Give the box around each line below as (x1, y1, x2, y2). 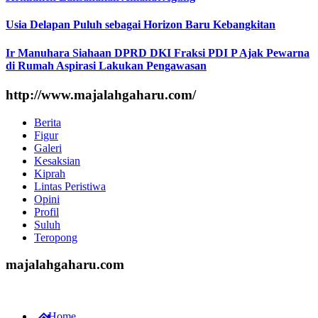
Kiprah (34, 167, 65, 180)
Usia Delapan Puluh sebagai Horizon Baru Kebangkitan (6, 18, 275, 31)
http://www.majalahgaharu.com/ (6, 87, 196, 102)
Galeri (34, 141, 62, 154)
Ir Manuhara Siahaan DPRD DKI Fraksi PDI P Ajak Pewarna (6, 46, 309, 59)
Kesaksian (34, 154, 80, 167)
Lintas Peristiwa (34, 180, 106, 192)
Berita (34, 116, 61, 128)
